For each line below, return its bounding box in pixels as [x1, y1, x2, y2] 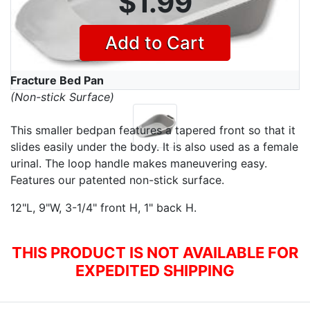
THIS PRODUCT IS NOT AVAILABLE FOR [12, 244, 298, 262]
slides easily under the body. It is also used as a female [10, 140, 298, 154]
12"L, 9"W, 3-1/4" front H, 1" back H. [10, 201, 197, 215]
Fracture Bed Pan [10, 73, 104, 87]
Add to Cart [105, 32, 205, 53]
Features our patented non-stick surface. [10, 173, 224, 187]
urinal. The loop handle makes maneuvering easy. [10, 156, 267, 170]
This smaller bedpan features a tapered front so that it [10, 123, 295, 137]
